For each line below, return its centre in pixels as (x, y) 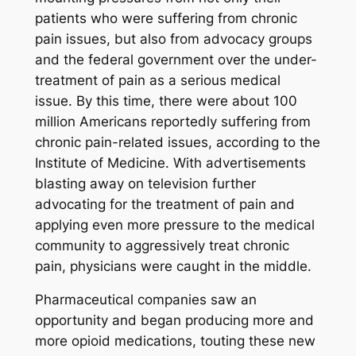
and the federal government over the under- (176, 59)
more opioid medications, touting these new (175, 341)
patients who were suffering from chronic (166, 18)
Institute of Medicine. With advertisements (170, 163)
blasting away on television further (145, 183)
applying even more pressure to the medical (174, 224)
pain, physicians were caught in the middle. (173, 266)
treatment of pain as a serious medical (157, 80)
